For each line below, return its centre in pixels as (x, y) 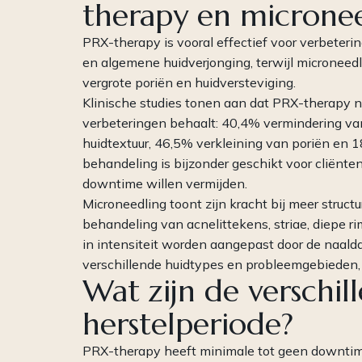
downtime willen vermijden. (165, 184)
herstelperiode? (188, 324)
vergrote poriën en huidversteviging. (189, 83)
